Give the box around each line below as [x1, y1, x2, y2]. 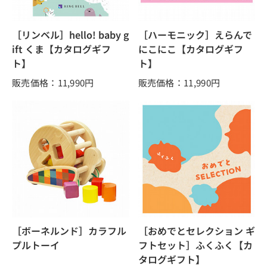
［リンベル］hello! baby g [12, 27, 129, 42]
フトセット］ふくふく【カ [138, 238, 253, 253]
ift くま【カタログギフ [12, 41, 111, 56]
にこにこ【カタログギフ [138, 41, 243, 56]
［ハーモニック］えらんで [138, 27, 252, 42]
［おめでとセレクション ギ [138, 223, 255, 238]
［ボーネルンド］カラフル [12, 223, 126, 238]
